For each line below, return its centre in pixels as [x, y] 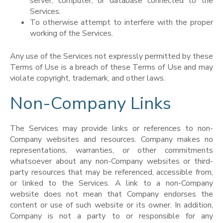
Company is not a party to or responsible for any [111, 216]
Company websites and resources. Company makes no [111, 140]
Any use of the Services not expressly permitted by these [111, 56]
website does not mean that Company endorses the [111, 194]
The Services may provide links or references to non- [111, 129]
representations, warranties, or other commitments [111, 151]
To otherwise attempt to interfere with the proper [121, 22]
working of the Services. [71, 33]
